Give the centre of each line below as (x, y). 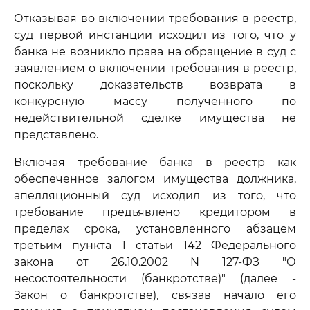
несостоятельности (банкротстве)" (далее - (155, 279)
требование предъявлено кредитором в (155, 212)
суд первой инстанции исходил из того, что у (155, 35)
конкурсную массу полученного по (155, 101)
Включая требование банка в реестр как (155, 162)
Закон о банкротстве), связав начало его (155, 295)
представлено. (56, 135)
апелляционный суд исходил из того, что (155, 195)
